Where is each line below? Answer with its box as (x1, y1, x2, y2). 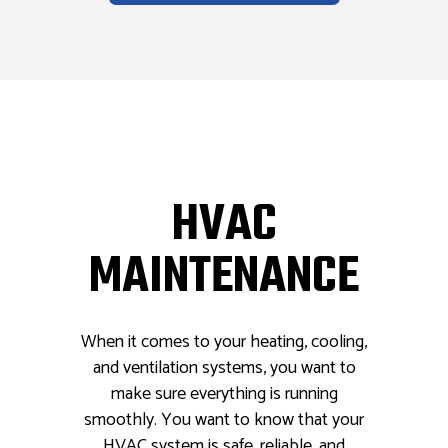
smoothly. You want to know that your (84, 405, 364, 436)
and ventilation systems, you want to (92, 353, 356, 384)
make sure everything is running (110, 379, 338, 410)
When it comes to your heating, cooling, (81, 327, 367, 358)
